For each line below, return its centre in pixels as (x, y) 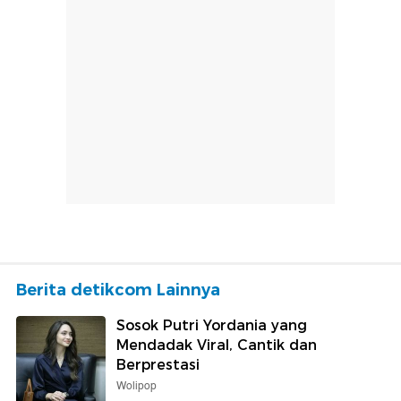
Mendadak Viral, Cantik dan (217, 346)
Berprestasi (158, 365)
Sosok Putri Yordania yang (212, 326)
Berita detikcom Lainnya (118, 290)
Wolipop (137, 387)
